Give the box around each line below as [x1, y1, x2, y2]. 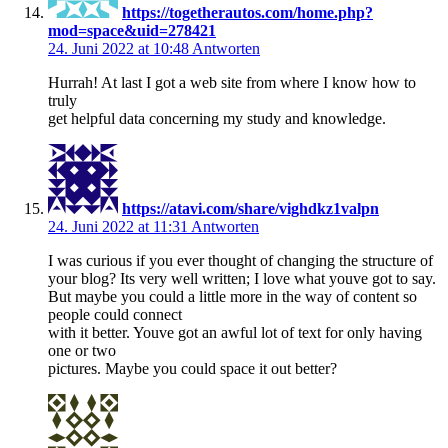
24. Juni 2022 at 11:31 [48, 217, 191, 235]
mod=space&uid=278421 [48, 21, 216, 39]
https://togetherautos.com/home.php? [122, 3, 373, 21]
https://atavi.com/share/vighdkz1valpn [122, 199, 379, 217]
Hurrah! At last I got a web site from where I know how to [48, 73, 416, 91]
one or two [48, 341, 116, 359]
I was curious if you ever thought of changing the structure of [48, 251, 433, 269]
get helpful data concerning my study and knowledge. [48, 109, 386, 127]
